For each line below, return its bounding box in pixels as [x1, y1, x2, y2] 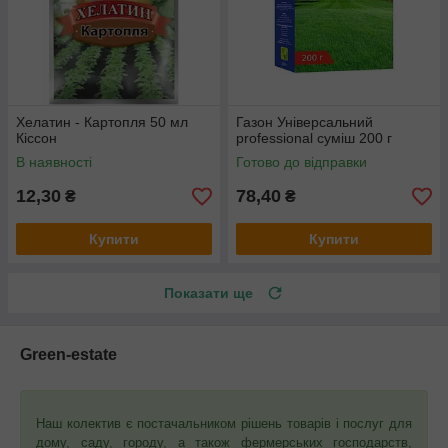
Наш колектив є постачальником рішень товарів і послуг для [36, 416, 412, 432]
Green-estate [20, 346, 117, 364]
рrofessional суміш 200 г [236, 130, 392, 147]
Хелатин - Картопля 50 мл [16, 114, 188, 131]
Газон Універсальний [236, 114, 373, 131]
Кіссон [16, 130, 57, 147]
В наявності [16, 154, 92, 171]
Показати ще [164, 285, 253, 302]
